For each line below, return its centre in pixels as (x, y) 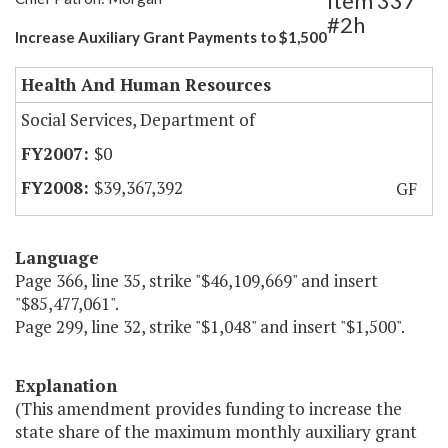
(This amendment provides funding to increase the (208, 409)
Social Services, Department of (138, 120)
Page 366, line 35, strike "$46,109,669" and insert (196, 281)
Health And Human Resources (146, 85)
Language (57, 258)
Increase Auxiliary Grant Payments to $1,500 (171, 37)
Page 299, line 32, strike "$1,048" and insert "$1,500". (210, 327)
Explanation (66, 386)
